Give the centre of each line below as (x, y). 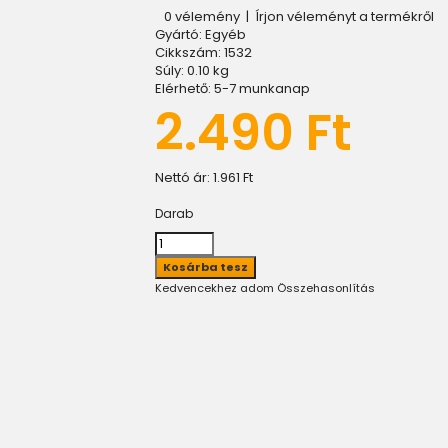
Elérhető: (183, 88)
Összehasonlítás (326, 288)
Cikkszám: (188, 52)
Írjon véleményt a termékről (344, 16)
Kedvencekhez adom (214, 288)
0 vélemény (202, 16)
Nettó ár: (184, 177)
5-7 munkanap (262, 88)
